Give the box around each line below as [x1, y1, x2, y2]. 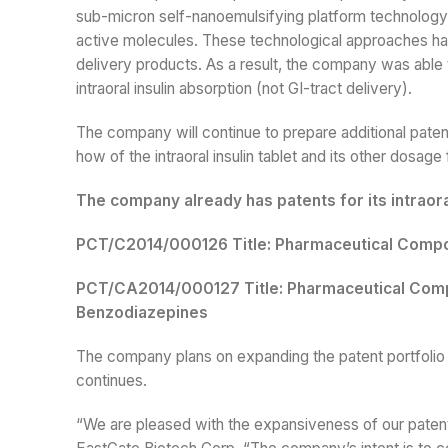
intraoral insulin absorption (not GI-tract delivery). [76, 79, 412, 98]
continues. [76, 371, 147, 390]
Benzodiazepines [76, 303, 208, 322]
